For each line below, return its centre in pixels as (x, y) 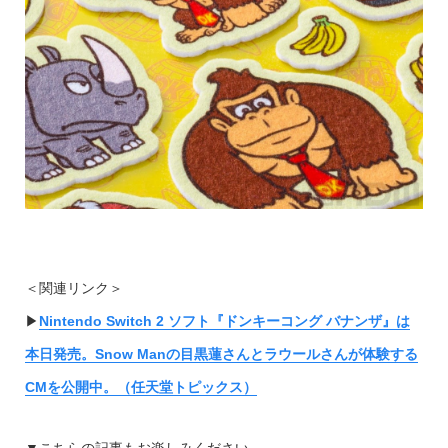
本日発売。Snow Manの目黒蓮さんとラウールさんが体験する (221, 353)
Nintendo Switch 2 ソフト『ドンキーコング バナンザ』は (224, 320)
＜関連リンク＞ (73, 287)
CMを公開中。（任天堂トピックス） (140, 386)
